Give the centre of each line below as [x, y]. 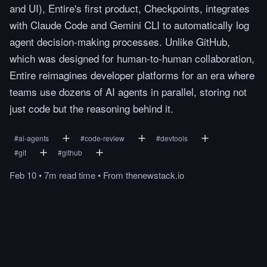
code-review [105, 138]
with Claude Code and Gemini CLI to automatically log [129, 25]
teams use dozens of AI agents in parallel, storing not [128, 91]
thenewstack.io [155, 175]
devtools [174, 138]
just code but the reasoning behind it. [91, 108]
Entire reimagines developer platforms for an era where [132, 75]
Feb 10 [23, 175]
